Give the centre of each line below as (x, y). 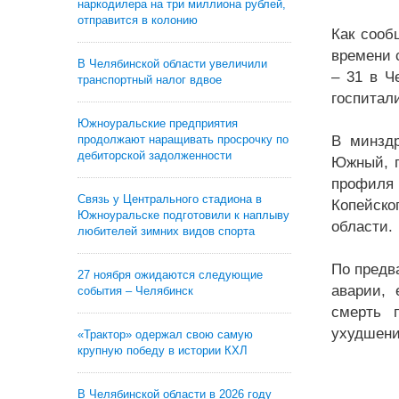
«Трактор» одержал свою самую (165, 334)
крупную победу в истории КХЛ (163, 350)
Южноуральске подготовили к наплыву (183, 215)
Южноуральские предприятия (158, 123)
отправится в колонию (138, 20)
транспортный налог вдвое (150, 80)
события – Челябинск (135, 291)
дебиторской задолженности (155, 155)
